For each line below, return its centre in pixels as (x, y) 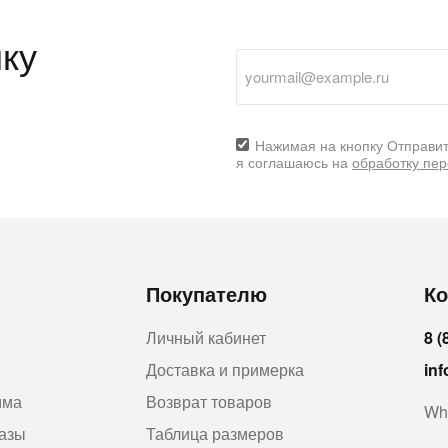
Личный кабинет (206, 337)
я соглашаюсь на (294, 161)
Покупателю (206, 293)
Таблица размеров (215, 433)
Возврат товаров (209, 401)
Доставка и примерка (225, 369)
